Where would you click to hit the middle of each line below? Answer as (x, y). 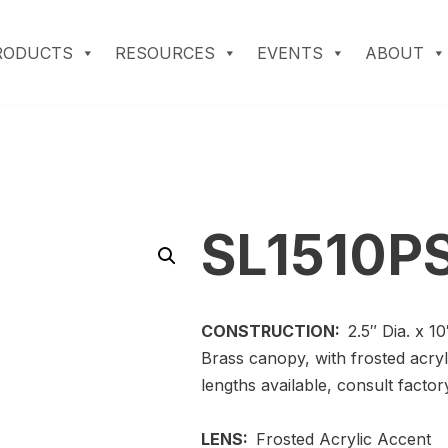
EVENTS (290, 52)
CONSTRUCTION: (275, 331)
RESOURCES (165, 52)
